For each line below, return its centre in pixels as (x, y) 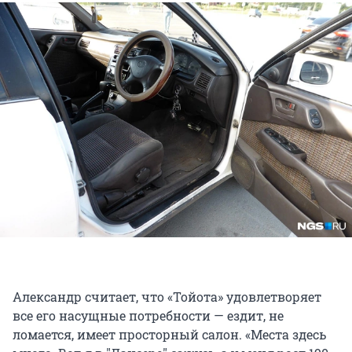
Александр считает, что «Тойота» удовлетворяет (167, 296)
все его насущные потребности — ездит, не (148, 315)
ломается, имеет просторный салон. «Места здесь (169, 334)
